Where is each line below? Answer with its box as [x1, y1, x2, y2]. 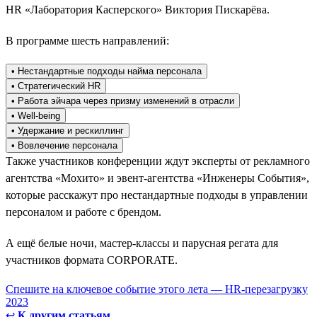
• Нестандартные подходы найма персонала [11, 65, 202, 76]
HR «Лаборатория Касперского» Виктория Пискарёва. [6, 3, 270, 16]
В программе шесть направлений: [6, 34, 169, 47]
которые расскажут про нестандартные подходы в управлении [6, 188, 308, 201]
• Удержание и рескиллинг [11, 125, 124, 136]
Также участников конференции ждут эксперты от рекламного [6, 154, 310, 167]
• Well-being [11, 110, 60, 121]
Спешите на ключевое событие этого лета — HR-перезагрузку [6, 282, 308, 295]
